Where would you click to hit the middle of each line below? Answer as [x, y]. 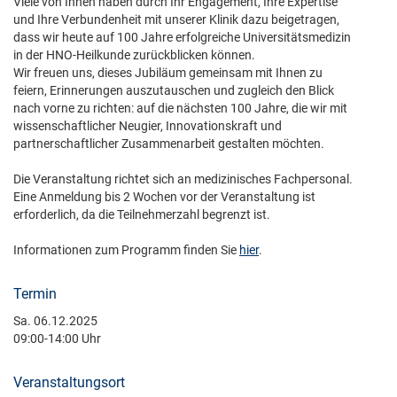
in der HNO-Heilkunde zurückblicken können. [134, 55]
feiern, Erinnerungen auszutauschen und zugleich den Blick [174, 90]
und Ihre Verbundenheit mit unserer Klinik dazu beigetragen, [176, 19]
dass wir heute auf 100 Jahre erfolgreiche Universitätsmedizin [182, 37]
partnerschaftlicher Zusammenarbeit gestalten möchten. [169, 144]
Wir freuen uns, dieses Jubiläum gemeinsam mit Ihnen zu [168, 73]
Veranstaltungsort [69, 382]
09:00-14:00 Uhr [57, 339]
